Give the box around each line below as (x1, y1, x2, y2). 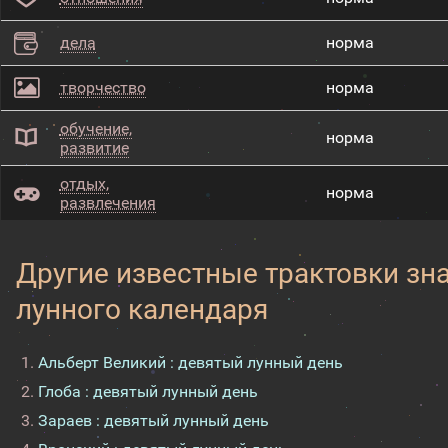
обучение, (59, 119, 132, 138)
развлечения (59, 193, 156, 212)
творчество (59, 78, 146, 97)
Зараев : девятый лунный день (38, 411, 270, 430)
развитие (59, 138, 129, 157)
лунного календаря (16, 293, 269, 326)
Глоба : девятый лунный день (38, 382, 259, 401)
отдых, (59, 174, 109, 193)
